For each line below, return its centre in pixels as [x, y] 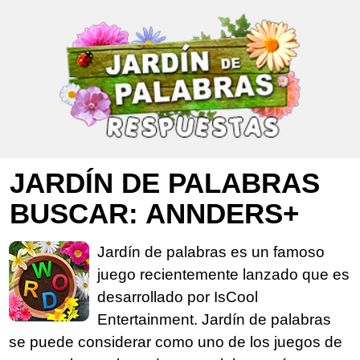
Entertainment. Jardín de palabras [214, 319]
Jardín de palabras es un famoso [211, 252]
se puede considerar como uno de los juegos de [176, 342]
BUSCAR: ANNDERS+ [154, 213]
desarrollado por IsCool [178, 297]
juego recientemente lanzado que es [223, 274]
